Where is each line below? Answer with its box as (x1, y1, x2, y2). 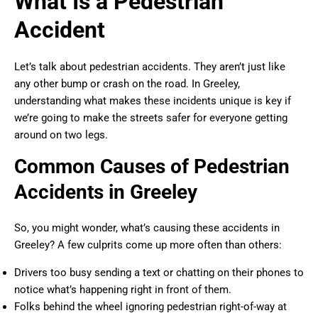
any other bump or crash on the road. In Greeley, (14, 77, 240, 91)
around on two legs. (14, 128, 108, 142)
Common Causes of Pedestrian (14, 155, 290, 179)
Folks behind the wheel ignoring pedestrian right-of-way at (14, 300, 287, 314)
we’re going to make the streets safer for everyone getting (14, 111, 287, 125)
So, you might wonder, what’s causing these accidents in (14, 221, 280, 235)
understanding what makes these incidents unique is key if (14, 94, 291, 108)
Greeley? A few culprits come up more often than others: (14, 238, 282, 252)
